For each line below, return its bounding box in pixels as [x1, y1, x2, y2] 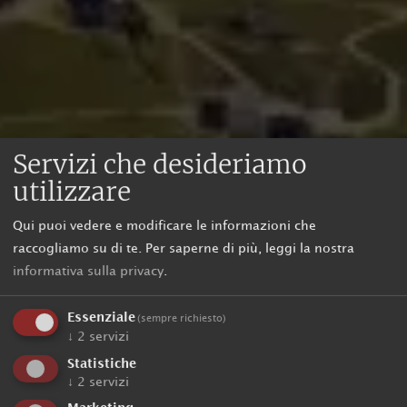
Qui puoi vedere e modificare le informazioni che [13, 219, 316, 232]
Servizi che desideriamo [13, 147, 307, 181]
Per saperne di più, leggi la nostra [145, 242, 354, 254]
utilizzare [13, 174, 131, 208]
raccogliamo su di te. [13, 242, 142, 254]
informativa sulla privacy [13, 264, 164, 277]
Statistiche [67, 357, 136, 370]
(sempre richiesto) [137, 313, 227, 323]
